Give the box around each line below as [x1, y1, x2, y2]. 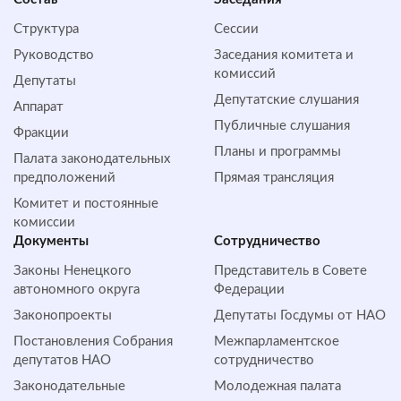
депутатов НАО [13, 354, 111, 367]
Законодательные [13, 380, 125, 393]
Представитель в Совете [214, 264, 367, 277]
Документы [13, 235, 89, 248]
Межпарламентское [214, 335, 339, 348]
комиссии [13, 216, 75, 229]
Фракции [13, 126, 69, 140]
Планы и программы [214, 145, 341, 158]
